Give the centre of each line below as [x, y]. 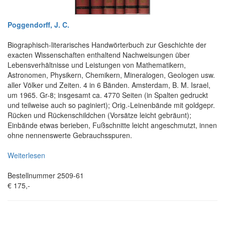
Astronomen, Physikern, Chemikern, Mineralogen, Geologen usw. [111, 75]
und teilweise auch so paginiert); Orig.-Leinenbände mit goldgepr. [111, 105]
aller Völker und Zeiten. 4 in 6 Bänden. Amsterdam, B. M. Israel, [109, 85]
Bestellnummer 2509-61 [46, 176]
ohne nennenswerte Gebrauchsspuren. [70, 135]
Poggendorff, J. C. [38, 25]
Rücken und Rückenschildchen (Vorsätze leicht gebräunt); [99, 115]
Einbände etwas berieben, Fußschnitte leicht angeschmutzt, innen [112, 125]
